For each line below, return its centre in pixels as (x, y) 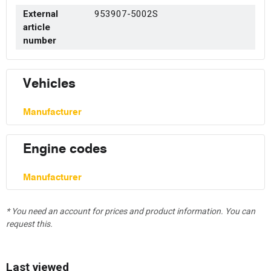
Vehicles (49, 83)
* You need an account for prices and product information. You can (131, 211)
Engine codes (65, 148)
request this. (29, 224)
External (41, 14)
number (40, 41)
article (37, 28)
